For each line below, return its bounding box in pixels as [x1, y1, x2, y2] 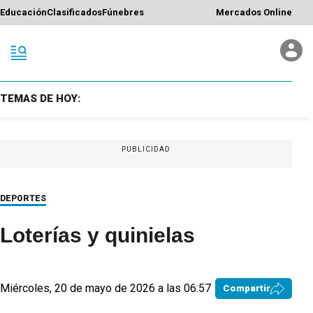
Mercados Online [216, 7, 292, 18]
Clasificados [47, 7, 102, 18]
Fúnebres [102, 7, 144, 18]
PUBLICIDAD [121, 145, 171, 153]
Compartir [223, 283, 270, 293]
